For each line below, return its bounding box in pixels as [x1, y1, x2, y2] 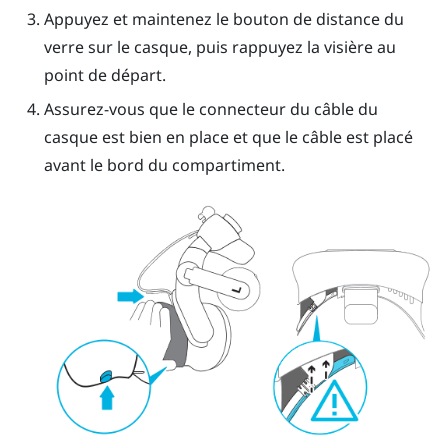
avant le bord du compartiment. [43, 154, 285, 177]
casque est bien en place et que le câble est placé [43, 126, 413, 149]
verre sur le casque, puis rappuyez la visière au [43, 35, 396, 58]
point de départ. [43, 63, 166, 86]
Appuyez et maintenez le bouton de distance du [43, 7, 404, 30]
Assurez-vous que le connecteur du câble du [43, 98, 378, 121]
